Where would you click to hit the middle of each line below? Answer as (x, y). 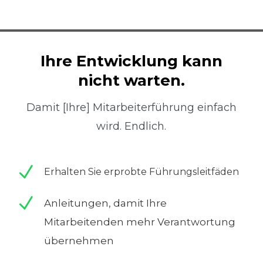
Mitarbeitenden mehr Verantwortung (139, 222)
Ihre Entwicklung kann (131, 61)
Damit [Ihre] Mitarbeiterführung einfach (131, 107)
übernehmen (79, 240)
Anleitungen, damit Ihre (105, 203)
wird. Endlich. (131, 126)
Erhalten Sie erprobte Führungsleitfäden (141, 171)
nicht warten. (131, 80)
